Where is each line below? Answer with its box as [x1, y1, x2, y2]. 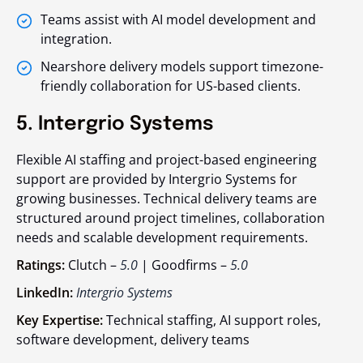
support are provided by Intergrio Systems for [16, 170, 297, 189]
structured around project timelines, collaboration [16, 209, 325, 228]
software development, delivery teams [16, 331, 250, 349]
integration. [41, 30, 112, 49]
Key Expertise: [16, 311, 103, 330]
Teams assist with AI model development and [41, 11, 316, 29]
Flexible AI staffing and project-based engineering [16, 151, 317, 169]
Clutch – [68, 256, 120, 275]
